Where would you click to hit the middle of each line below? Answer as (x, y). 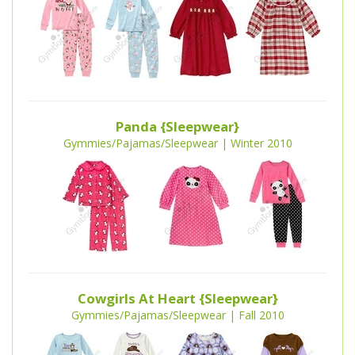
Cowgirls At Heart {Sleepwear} (177, 299)
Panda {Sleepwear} (177, 127)
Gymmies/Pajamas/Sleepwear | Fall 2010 (177, 315)
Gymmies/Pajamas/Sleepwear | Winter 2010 (177, 143)
